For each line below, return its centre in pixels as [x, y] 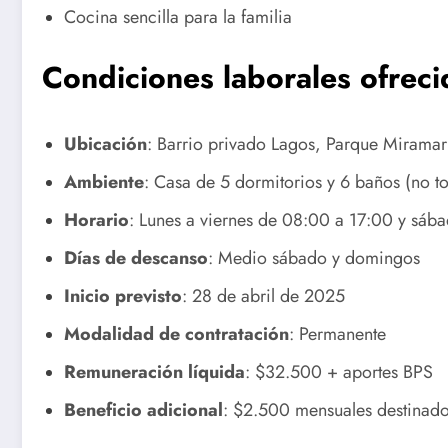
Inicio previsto [123, 296]
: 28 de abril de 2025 [263, 296]
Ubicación [105, 144]
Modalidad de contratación [176, 334]
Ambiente [104, 182]
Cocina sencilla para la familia [178, 17]
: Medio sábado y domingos [314, 258]
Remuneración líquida [154, 372]
